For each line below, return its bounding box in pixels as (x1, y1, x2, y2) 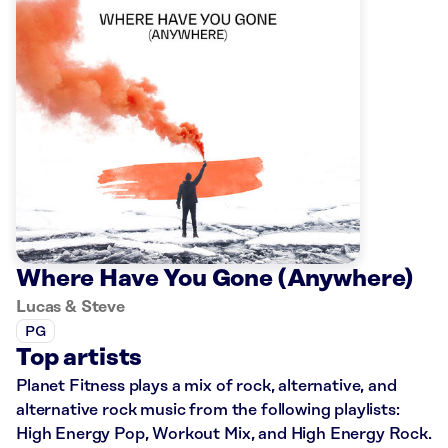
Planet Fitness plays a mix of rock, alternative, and (16, 377, 397, 396)
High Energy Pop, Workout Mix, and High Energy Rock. (16, 425, 432, 444)
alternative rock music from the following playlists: (16, 401, 400, 420)
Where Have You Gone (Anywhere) (16, 266, 414, 293)
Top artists (16, 345, 143, 372)
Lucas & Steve (16, 298, 125, 317)
